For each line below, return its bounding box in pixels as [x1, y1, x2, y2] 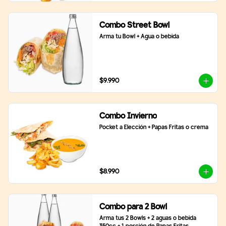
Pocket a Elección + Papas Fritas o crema [99, 125, 208, 131]
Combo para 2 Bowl [99, 203, 167, 211]
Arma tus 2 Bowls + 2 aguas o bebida [99, 215, 196, 221]
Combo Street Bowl [99, 21, 169, 30]
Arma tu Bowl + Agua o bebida [99, 34, 179, 40]
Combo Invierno [99, 112, 157, 121]
